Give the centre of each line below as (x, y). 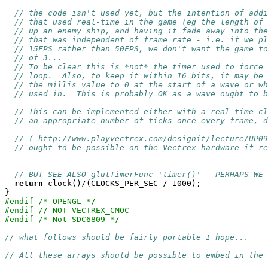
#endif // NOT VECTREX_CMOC (67, 210)
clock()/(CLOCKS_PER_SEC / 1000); (122, 183)
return (29, 183)
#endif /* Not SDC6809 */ (62, 219)
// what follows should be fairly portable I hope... (127, 237)
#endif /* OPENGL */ (50, 201)
